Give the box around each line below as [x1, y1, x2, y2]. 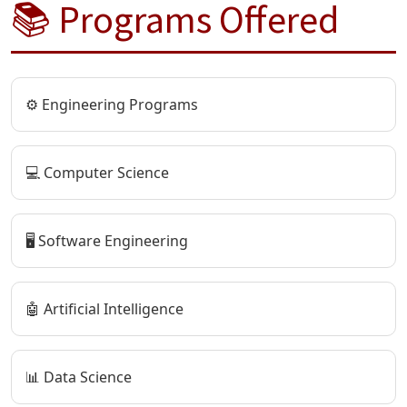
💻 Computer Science [25, 162, 169, 183]
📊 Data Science [25, 366, 132, 387]
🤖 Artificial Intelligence [25, 298, 184, 319]
